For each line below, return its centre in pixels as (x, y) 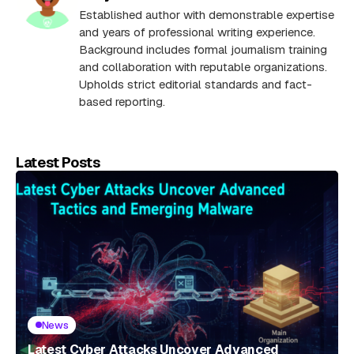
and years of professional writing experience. (197, 32)
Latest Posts (58, 162)
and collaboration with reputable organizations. (203, 66)
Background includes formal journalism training (203, 49)
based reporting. (122, 101)
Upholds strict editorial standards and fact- (196, 84)
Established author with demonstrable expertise (207, 14)
